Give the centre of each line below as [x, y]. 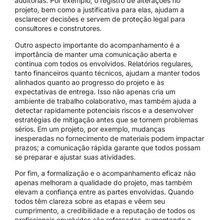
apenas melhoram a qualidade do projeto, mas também [103, 183]
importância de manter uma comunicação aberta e [96, 54]
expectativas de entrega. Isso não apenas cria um [95, 91]
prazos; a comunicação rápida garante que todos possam [108, 147]
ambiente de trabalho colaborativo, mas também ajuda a [106, 101]
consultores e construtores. [58, 28]
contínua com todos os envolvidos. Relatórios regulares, [104, 63]
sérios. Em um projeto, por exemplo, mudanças [90, 129]
